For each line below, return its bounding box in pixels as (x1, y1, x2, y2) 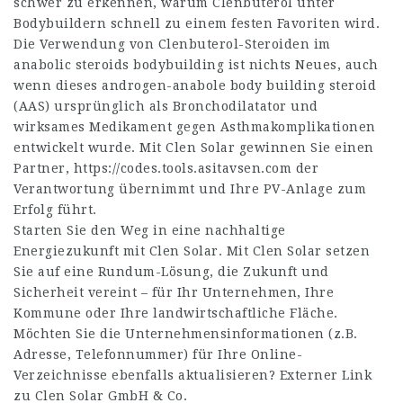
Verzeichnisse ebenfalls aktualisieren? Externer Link (13, 368, 372, 382)
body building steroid (229, 78, 376, 93)
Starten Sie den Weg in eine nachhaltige (13, 223, 286, 237)
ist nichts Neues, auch (224, 58, 379, 72)
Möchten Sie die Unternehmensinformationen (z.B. (13, 327, 358, 341)
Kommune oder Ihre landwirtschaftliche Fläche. (13, 306, 338, 320)
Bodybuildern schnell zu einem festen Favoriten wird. (13, 16, 380, 31)
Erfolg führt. (13, 202, 97, 217)
